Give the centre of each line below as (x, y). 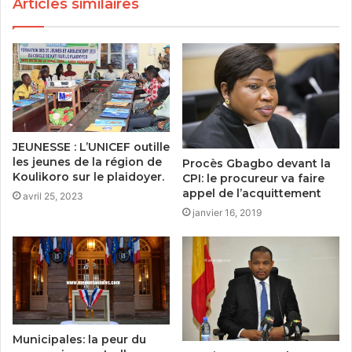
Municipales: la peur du (79, 340)
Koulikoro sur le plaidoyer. (88, 177)
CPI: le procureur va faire (253, 178)
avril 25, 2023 (53, 196)
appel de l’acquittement (252, 193)
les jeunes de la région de (87, 162)
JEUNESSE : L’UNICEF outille (91, 147)
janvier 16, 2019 (227, 212)
